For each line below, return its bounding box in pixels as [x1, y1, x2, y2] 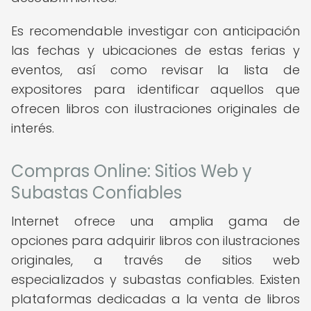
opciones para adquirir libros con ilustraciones [11, 232, 300, 249]
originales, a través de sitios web [11, 251, 300, 269]
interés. [11, 119, 54, 137]
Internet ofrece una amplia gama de [11, 212, 300, 230]
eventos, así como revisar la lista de [11, 61, 300, 78]
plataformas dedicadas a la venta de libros [11, 290, 300, 308]
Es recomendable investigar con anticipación [11, 22, 300, 40]
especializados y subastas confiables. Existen [11, 271, 300, 288]
